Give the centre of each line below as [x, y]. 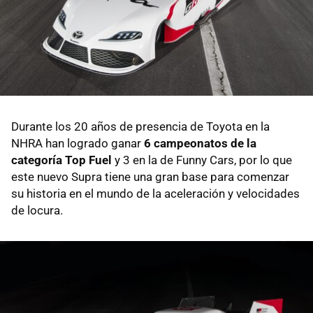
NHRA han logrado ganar [78, 143]
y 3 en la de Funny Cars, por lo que [202, 160]
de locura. [37, 210]
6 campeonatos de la [200, 143]
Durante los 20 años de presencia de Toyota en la [140, 126]
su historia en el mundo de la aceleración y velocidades [155, 193]
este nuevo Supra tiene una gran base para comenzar [150, 176]
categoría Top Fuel [61, 160]
